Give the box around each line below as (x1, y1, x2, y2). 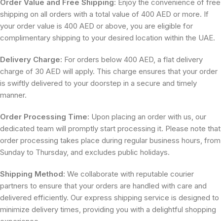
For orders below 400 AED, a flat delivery (62, 54, 203, 64)
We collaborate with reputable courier (65, 169, 194, 179)
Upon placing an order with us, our (89, 111, 206, 121)
